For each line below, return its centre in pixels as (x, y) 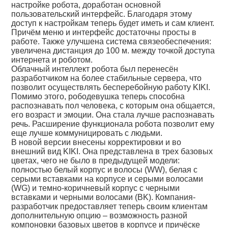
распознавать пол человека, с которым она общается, (113, 106)
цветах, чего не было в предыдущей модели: (96, 161)
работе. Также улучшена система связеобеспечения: (111, 41)
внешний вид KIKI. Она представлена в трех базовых (112, 151)
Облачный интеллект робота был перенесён (95, 69)
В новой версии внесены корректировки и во (96, 142)
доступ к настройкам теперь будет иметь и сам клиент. (113, 23)
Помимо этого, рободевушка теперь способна (98, 96)
